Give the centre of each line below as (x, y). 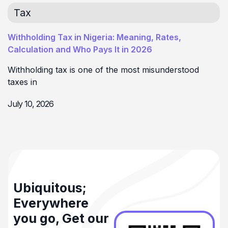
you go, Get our (61, 219)
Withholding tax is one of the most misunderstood (103, 69)
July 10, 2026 (31, 104)
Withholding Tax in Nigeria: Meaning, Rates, (94, 37)
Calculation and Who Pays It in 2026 (80, 49)
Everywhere (51, 203)
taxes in (22, 82)
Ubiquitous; (50, 188)
